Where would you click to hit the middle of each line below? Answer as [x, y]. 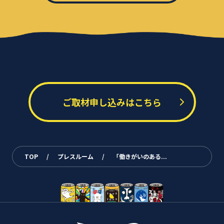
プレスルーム [75, 156]
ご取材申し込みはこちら [112, 102]
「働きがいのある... [140, 156]
